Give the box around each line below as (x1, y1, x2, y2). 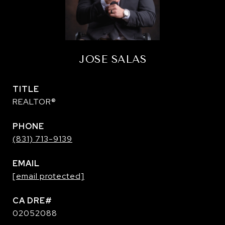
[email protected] (13, 171, 84, 182)
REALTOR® (13, 96, 56, 107)
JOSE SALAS (79, 53, 146, 66)
